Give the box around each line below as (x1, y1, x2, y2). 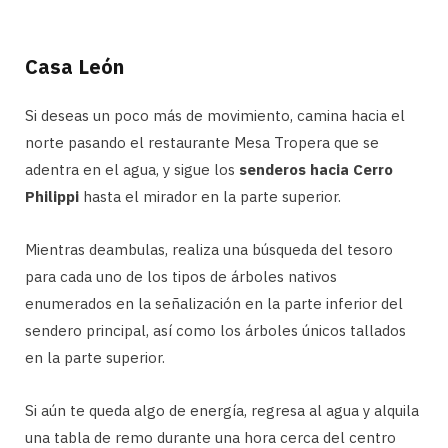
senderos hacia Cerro (239, 159, 393, 179)
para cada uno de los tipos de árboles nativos (25, 266, 337, 286)
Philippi (25, 186, 79, 206)
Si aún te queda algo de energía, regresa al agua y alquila (25, 400, 419, 420)
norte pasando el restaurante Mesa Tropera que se (25, 132, 379, 152)
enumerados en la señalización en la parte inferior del (25, 293, 403, 313)
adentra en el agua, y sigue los (25, 159, 239, 179)
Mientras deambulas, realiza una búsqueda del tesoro (25, 239, 393, 259)
